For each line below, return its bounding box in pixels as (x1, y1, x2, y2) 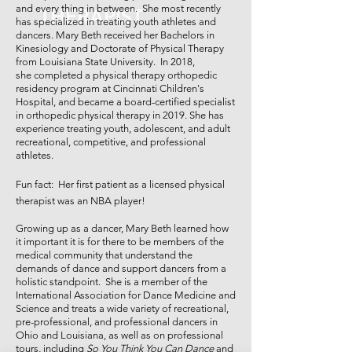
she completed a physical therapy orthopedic (16, 69, 217, 81)
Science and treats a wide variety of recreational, (16, 302, 229, 314)
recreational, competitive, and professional (16, 136, 206, 148)
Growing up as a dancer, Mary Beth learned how (16, 222, 229, 234)
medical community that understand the (16, 249, 192, 261)
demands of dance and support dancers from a (16, 262, 226, 274)
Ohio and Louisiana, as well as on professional (16, 329, 223, 341)
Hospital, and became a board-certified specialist (16, 96, 235, 108)
